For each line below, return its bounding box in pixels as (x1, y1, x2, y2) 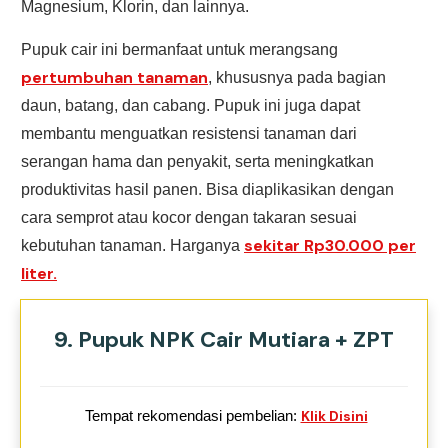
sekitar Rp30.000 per (244, 234, 416, 256)
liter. (21, 262, 57, 284)
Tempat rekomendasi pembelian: (84, 406, 301, 424)
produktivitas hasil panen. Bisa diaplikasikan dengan (21, 180, 394, 198)
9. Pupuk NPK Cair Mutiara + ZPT (54, 324, 394, 354)
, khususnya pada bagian (208, 68, 386, 86)
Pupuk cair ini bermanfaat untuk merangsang (21, 40, 338, 58)
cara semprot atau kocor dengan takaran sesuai (21, 208, 357, 226)
